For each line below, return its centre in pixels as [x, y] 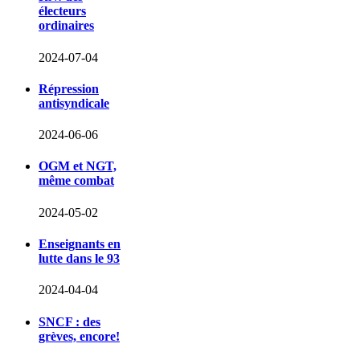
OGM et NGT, [78, 166]
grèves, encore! [79, 336]
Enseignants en [80, 244]
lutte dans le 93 [79, 259]
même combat [76, 181]
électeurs [62, 11]
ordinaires [66, 26]
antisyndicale [74, 103]
